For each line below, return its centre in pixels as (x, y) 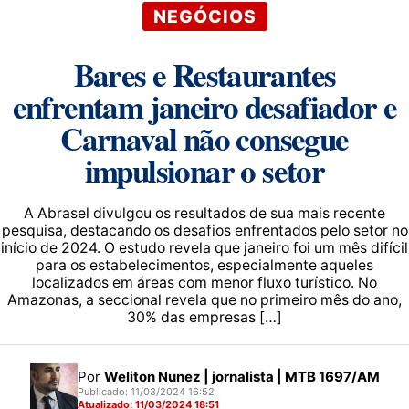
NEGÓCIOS (204, 16)
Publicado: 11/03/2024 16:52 (146, 391)
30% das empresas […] (204, 317)
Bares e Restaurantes (204, 74)
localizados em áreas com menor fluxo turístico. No (204, 283)
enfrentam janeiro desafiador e (204, 106)
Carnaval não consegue (204, 138)
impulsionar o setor (204, 170)
